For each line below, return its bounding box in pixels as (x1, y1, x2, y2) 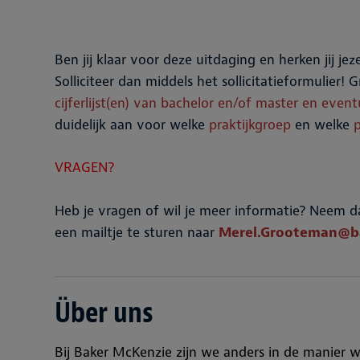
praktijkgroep (209, 116, 295, 133)
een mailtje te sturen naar (55, 223, 219, 241)
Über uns (55, 294, 153, 331)
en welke (295, 116, 354, 133)
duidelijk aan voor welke (55, 116, 209, 133)
